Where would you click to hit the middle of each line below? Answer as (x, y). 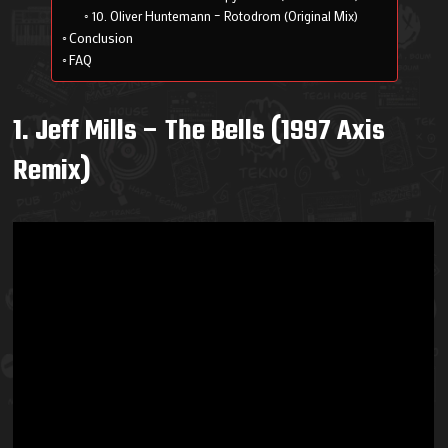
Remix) (52, 172)
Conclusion (101, 38)
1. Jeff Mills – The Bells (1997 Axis (199, 132)
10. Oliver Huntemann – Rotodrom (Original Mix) (224, 16)
